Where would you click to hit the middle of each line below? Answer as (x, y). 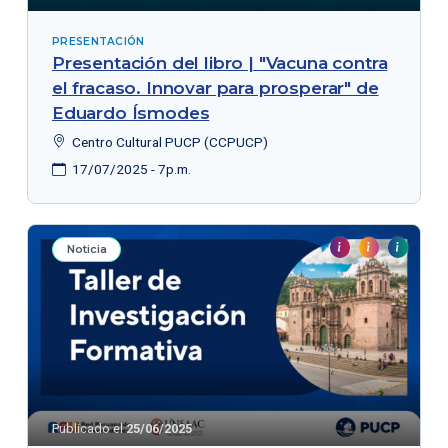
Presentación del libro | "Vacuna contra (219, 62)
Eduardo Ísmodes (130, 112)
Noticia (86, 249)
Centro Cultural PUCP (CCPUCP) (168, 141)
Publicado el (88, 428)
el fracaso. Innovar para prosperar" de (215, 87)
